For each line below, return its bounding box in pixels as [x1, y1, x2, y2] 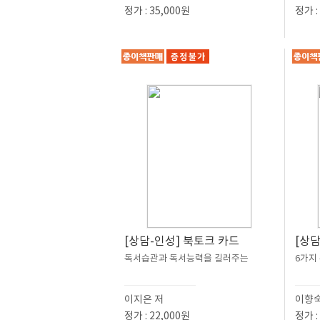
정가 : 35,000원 [124, 4, 190, 17]
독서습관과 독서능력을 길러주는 [124, 252, 249, 264]
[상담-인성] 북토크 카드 [124, 234, 239, 248]
